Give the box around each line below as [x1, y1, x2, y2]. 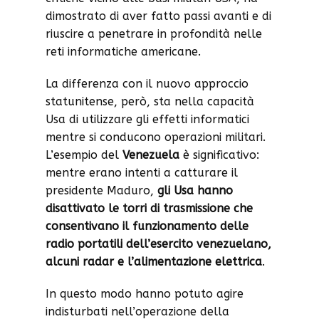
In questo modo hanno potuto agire [46, 287, 244, 300]
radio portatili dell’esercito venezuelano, [46, 237, 271, 251]
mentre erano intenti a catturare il [46, 166, 238, 179]
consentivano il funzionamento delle [46, 219, 249, 233]
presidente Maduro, [46, 184, 157, 197]
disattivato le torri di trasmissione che [46, 202, 253, 215]
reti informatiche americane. [46, 45, 201, 58]
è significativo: [179, 148, 259, 162]
